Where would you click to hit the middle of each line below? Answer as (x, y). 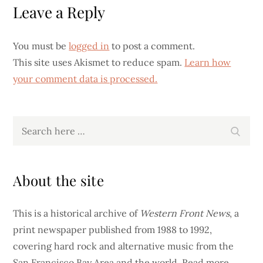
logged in (89, 46)
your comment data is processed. (85, 79)
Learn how (208, 62)
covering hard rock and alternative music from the (124, 246)
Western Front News (185, 213)
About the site (58, 180)
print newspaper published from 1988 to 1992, (113, 230)
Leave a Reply (59, 12)
